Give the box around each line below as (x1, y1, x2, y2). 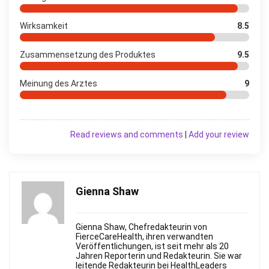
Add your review (189, 129, 249, 139)
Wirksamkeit (20, 20, 68, 31)
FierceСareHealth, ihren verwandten (76, 231, 213, 241)
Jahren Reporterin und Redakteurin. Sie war (76, 250, 242, 261)
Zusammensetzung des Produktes (20, 49, 156, 59)
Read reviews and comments (70, 129, 183, 139)
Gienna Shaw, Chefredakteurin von (76, 222, 207, 232)
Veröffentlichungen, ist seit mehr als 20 (76, 241, 229, 251)
